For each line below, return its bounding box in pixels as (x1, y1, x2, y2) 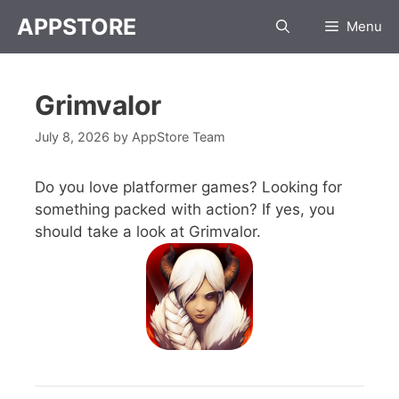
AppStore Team (132, 129, 225, 145)
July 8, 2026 (35, 129, 110, 145)
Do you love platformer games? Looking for (35, 178, 342, 197)
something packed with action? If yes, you (35, 200, 335, 219)
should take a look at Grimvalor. (35, 223, 261, 241)
